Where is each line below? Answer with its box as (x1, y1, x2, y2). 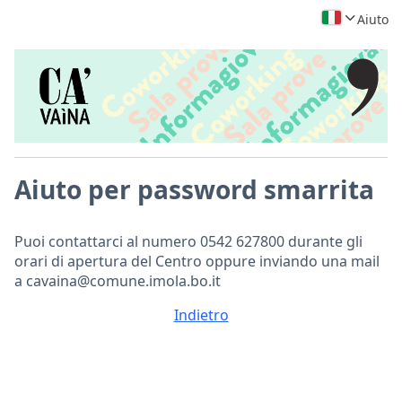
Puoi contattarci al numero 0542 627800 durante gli (14, 232, 363, 251)
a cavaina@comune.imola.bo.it (14, 271, 221, 291)
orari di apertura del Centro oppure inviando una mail (14, 251, 380, 271)
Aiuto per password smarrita (14, 172, 374, 206)
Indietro (173, 305, 229, 325)
